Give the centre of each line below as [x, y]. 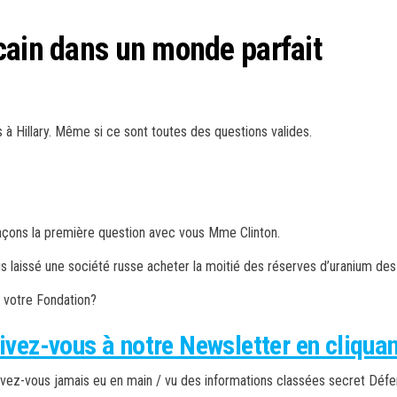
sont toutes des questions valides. [218, 132]
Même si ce [90, 132]
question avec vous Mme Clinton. [189, 233]
